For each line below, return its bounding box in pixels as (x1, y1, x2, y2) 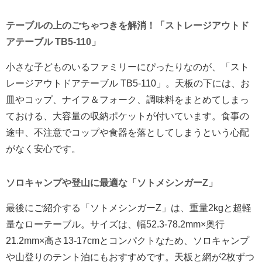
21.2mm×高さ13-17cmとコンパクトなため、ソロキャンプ (6, 235, 249, 246)
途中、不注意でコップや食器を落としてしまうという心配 (6, 127, 249, 137)
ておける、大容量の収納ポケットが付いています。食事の (6, 111, 249, 121)
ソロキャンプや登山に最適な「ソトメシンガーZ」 (6, 177, 218, 188)
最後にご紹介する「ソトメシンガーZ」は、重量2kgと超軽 (6, 202, 251, 213)
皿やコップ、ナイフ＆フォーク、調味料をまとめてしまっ (6, 94, 249, 105)
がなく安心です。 (6, 143, 81, 154)
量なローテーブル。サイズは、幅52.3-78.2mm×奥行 (6, 219, 225, 229)
